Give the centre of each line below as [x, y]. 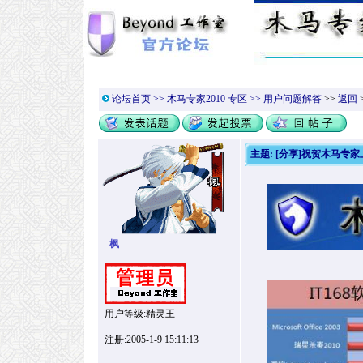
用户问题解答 [292, 99]
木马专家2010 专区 [207, 99]
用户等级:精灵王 [137, 313]
